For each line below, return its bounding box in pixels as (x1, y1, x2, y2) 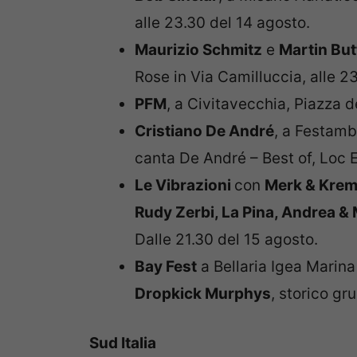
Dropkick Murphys (135, 284, 271, 303)
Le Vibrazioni (135, 175, 234, 194)
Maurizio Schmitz (135, 40, 262, 59)
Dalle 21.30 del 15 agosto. (135, 229, 318, 249)
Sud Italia (89, 334, 156, 353)
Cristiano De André (135, 121, 274, 140)
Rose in (135, 67, 190, 86)
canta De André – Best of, (135, 148, 320, 167)
